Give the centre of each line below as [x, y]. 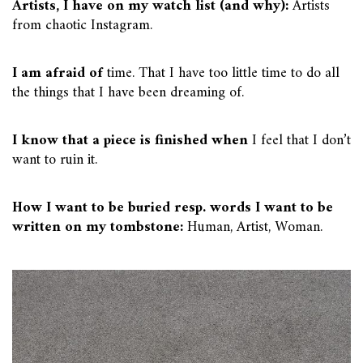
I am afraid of [58, 73]
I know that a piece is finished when [130, 141]
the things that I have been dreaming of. [128, 93]
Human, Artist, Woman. [253, 227]
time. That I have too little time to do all [221, 73]
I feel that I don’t [299, 141]
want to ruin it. [55, 160]
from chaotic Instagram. [82, 26]
